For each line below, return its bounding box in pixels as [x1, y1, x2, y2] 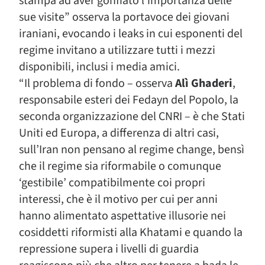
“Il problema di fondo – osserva [19, 75, 175, 92]
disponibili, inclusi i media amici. [19, 59, 180, 75]
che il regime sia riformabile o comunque [19, 158, 221, 174]
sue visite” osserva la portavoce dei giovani [19, 9, 230, 25]
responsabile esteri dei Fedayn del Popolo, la [19, 92, 238, 108]
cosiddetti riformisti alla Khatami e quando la [19, 224, 243, 241]
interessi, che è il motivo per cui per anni [19, 191, 218, 208]
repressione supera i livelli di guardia [19, 241, 199, 257]
